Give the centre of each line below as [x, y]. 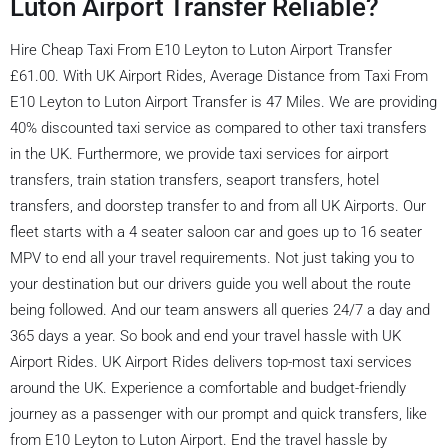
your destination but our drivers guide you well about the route [210, 283]
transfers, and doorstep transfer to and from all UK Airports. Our [218, 205]
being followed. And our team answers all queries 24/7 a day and [220, 309]
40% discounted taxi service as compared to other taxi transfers [218, 127]
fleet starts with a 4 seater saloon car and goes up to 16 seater [216, 231]
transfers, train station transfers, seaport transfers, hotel [194, 179]
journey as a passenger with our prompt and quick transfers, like [218, 413]
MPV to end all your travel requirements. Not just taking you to [212, 257]
